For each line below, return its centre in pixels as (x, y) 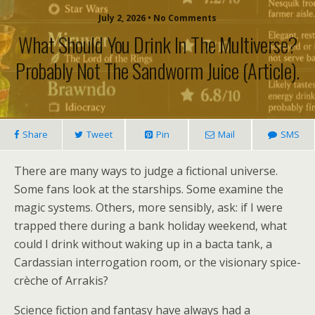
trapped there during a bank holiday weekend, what (150, 226)
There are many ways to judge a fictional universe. (146, 171)
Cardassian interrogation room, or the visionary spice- (157, 262)
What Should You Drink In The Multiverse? (157, 44)
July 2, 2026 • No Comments (157, 18)
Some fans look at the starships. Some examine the (149, 189)
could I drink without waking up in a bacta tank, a (143, 244)
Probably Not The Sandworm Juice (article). (157, 70)
